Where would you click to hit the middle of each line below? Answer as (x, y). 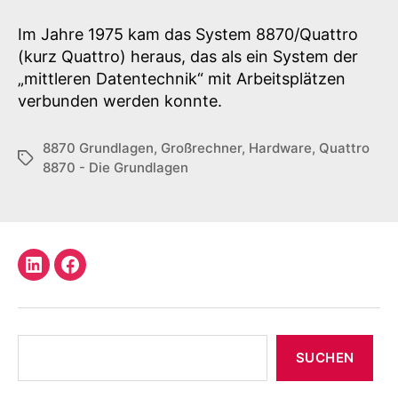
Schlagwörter (60, 158)
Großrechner (201, 147)
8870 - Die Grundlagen (115, 167)
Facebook (106, 275)
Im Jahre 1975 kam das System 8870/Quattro (188, 34)
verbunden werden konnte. (120, 100)
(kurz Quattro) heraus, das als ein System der (188, 56)
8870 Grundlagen (98, 147)
